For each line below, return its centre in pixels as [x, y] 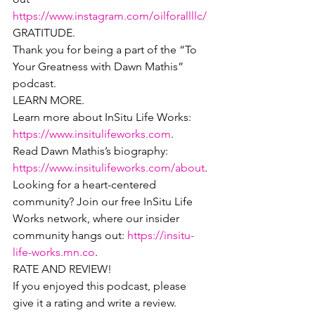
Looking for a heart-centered [86, 185]
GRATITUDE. [44, 33]
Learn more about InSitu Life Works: [103, 117]
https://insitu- [161, 235]
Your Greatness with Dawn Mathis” [99, 66]
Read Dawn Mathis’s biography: [92, 151]
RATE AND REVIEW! [62, 269]
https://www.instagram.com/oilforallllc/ [110, 16]
